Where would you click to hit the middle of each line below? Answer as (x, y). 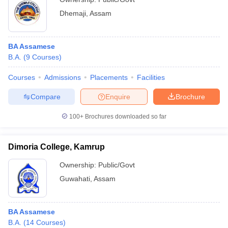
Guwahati (75, 179)
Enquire (118, 96)
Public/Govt (117, 165)
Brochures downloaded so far (125, 117)
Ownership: (79, 165)
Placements (109, 77)
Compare (45, 96)
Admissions (63, 77)
